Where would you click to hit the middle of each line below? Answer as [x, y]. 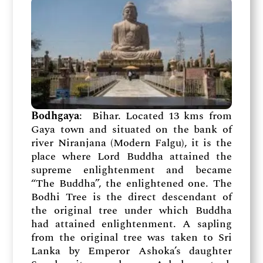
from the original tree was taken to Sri [131, 237]
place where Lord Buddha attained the [131, 156]
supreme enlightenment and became [131, 170]
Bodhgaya [55, 116]
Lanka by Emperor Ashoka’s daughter [131, 251]
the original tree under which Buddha [131, 210]
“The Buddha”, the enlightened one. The [131, 183]
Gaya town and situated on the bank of [131, 129]
